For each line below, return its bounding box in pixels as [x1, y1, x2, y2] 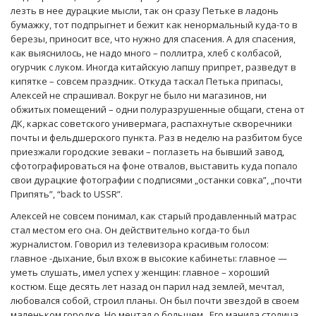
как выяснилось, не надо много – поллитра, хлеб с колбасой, [11, 47, 281, 60]
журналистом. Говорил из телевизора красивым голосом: [11, 238, 269, 251]
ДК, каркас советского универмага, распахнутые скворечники [11, 117, 292, 130]
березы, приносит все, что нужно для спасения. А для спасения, [11, 32, 296, 46]
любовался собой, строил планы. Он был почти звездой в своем [11, 294, 299, 308]
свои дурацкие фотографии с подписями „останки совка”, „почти [11, 174, 302, 187]
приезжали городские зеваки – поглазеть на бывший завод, [11, 145, 284, 159]
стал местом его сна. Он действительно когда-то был [11, 224, 250, 237]
